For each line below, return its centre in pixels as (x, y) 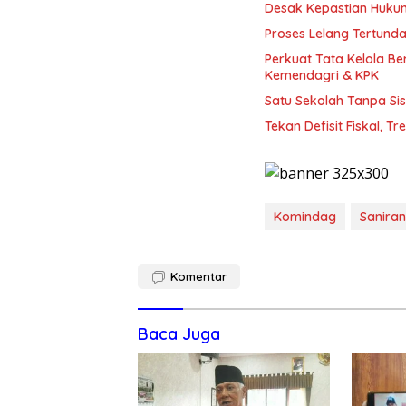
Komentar (198, 277)
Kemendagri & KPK (322, 76)
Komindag (305, 217)
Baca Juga (179, 334)
